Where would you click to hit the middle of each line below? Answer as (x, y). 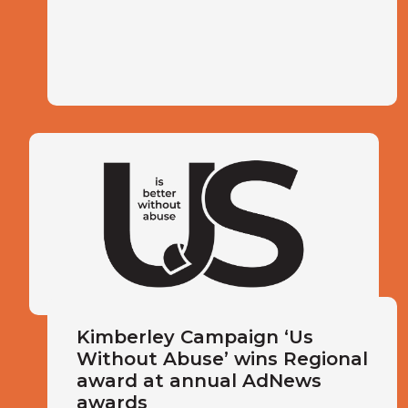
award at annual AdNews (199, 381)
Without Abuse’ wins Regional (222, 359)
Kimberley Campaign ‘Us (195, 337)
